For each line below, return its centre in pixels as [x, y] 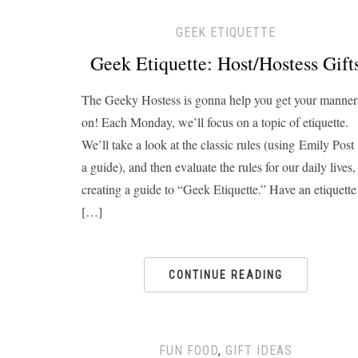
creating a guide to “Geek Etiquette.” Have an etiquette [219, 189]
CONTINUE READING [225, 275]
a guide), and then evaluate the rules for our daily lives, [219, 167]
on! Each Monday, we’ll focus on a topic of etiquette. [215, 122]
